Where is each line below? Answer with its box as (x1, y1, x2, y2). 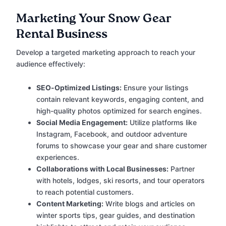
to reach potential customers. (36, 188, 134, 197)
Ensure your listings (122, 83, 189, 92)
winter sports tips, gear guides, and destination (36, 211, 195, 220)
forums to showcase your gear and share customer (36, 141, 207, 150)
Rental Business (16, 28, 107, 41)
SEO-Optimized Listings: (36, 83, 122, 92)
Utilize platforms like (128, 118, 197, 127)
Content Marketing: (36, 199, 103, 208)
